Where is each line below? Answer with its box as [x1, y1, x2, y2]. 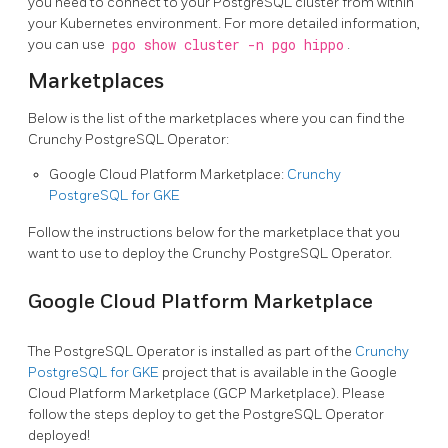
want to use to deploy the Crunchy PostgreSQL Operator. [28, 245, 392, 263]
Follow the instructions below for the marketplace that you [28, 224, 400, 242]
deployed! [28, 426, 90, 444]
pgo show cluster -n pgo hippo [111, 35, 344, 54]
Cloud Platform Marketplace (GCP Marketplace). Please [28, 384, 385, 402]
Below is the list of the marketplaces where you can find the [28, 109, 405, 127]
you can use [28, 35, 108, 53]
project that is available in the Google [159, 363, 397, 381]
